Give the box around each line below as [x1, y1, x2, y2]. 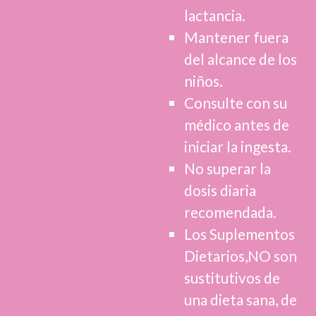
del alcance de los [183, 49, 297, 68]
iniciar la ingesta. [183, 137, 291, 155]
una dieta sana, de [183, 290, 297, 308]
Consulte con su [183, 93, 287, 111]
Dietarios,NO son [183, 246, 297, 265]
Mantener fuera [183, 28, 288, 46]
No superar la [183, 159, 271, 177]
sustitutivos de [183, 268, 280, 286]
